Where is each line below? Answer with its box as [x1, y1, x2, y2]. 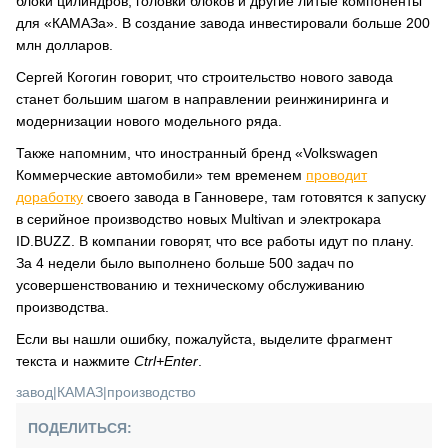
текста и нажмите [16, 353, 134, 369]
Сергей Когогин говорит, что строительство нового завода [16, 69, 393, 85]
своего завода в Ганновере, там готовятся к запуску [83, 189, 426, 205]
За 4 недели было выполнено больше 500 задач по [16, 255, 354, 271]
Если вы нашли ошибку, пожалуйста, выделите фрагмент [16, 331, 392, 347]
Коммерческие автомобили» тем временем [16, 167, 306, 183]
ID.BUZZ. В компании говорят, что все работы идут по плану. [16, 233, 414, 249]
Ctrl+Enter [134, 353, 198, 369]
